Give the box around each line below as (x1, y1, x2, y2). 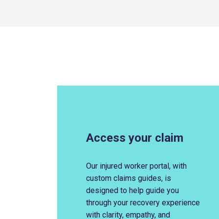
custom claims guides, (86, 174, 165, 183)
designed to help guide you (86, 186, 179, 195)
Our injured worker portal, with (86, 161, 187, 171)
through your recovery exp (86, 198, 175, 207)
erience (175, 198, 200, 207)
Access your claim (86, 131, 183, 145)
